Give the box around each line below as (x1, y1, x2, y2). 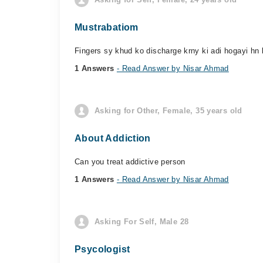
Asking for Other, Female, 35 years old (95, 106, 242, 115)
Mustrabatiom (75, 22, 139, 32)
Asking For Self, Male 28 (95, 217, 189, 226)
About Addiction (75, 133, 151, 143)
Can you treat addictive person (75, 157, 186, 166)
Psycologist (75, 244, 130, 254)
